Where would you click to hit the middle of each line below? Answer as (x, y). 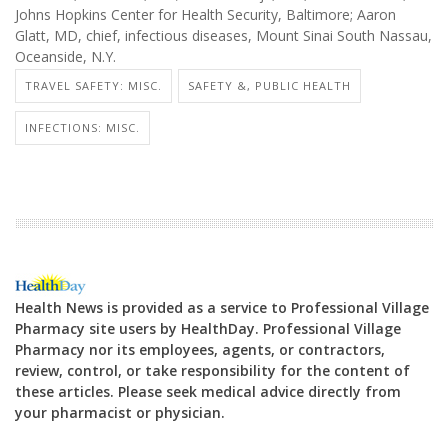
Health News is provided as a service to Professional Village (222, 307)
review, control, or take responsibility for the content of (212, 370)
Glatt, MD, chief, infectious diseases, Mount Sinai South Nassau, (223, 36)
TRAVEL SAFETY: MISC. (93, 85)
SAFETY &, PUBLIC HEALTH (269, 85)
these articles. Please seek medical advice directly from (208, 391)
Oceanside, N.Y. (65, 57)
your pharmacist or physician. (120, 412)
